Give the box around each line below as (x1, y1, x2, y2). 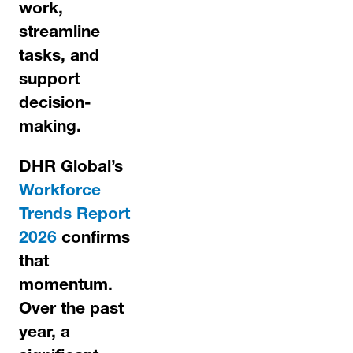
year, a (19, 325, 70, 342)
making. (19, 120, 81, 136)
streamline (19, 25, 100, 42)
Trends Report (19, 207, 130, 224)
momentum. (19, 278, 113, 295)
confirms (57, 231, 130, 247)
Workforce (19, 184, 101, 200)
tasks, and (19, 49, 99, 65)
